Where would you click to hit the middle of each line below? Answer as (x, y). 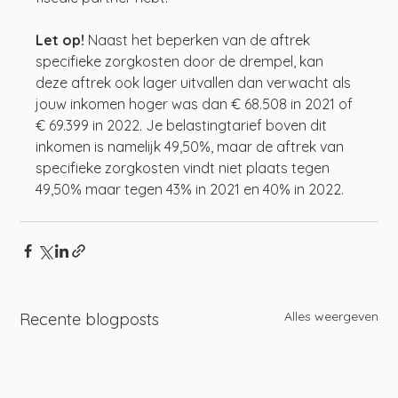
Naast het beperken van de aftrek (199, 40)
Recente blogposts (90, 319)
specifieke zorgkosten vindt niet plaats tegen (185, 167)
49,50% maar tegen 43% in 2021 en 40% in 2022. (190, 189)
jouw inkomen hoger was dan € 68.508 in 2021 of (196, 103)
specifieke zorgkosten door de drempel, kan (182, 61)
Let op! (60, 40)
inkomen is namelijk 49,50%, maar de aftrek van (192, 146)
